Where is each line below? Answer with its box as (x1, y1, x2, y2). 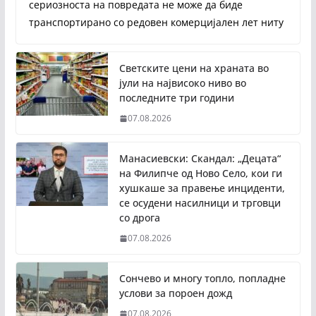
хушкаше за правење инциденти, (119, 181, 285, 195)
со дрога (119, 211, 160, 224)
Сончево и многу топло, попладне (119, 272, 286, 285)
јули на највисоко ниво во (119, 76, 246, 90)
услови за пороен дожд (119, 286, 232, 300)
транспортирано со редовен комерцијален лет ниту (28, 16, 284, 29)
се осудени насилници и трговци (119, 196, 281, 209)
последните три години (119, 91, 234, 104)
